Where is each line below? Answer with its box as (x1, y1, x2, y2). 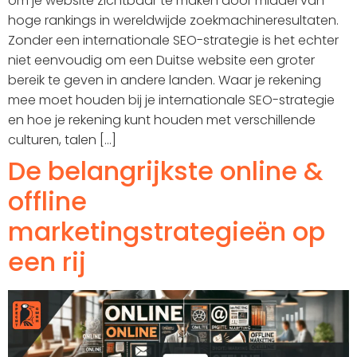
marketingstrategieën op (8, 214, 325, 250)
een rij (8, 244, 86, 280)
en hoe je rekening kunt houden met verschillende (8, 111, 316, 130)
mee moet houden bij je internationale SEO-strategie (8, 91, 335, 110)
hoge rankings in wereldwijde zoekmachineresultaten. (8, 11, 339, 30)
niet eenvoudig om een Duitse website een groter (8, 51, 315, 70)
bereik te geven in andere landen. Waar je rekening (8, 71, 321, 90)
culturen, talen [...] (8, 131, 116, 150)
